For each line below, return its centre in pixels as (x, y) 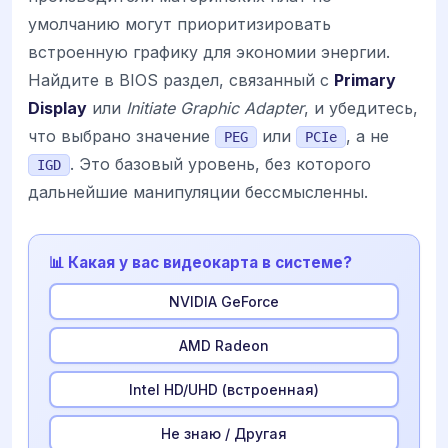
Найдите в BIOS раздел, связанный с (181, 80)
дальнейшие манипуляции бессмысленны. (198, 192)
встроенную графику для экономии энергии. (209, 52)
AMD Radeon (224, 345)
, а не (367, 136)
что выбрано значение (121, 136)
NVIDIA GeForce (224, 301)
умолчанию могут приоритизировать (179, 24)
